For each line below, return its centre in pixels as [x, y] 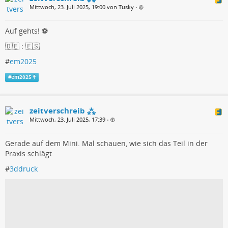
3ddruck [24, 168]
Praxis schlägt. [30, 153]
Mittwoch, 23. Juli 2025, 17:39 [67, 119]
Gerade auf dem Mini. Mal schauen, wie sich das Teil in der [106, 143]
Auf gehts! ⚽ [26, 31]
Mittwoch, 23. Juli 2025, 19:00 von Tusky [82, 7]
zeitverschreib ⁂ [63, 110]
